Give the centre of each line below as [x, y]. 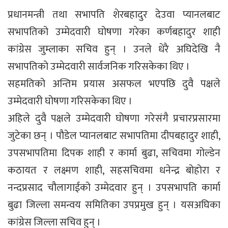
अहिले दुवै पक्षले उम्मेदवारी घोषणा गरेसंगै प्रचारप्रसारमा [114, 118]
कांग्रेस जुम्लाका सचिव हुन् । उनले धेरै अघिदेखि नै [114, 49]
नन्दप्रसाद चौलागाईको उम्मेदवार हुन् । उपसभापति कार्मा [114, 188]
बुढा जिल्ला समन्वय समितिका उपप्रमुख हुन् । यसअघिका [114, 205]
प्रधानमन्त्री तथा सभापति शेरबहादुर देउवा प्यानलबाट [114, 15]
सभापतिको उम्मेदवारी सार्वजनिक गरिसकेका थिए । [99, 66]
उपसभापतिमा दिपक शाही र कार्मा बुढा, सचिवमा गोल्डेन [114, 153]
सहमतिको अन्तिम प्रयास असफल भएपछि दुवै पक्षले [114, 84]
